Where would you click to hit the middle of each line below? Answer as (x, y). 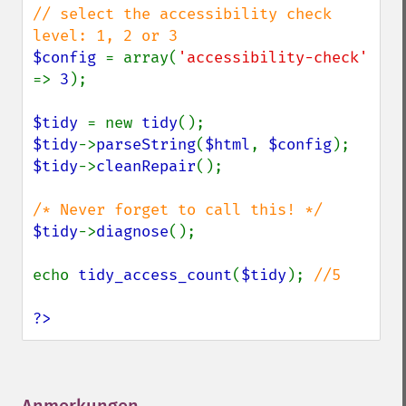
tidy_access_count (155, 275)
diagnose (132, 232)
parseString (146, 145)
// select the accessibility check (182, 14)
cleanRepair (146, 166)
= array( (141, 58)
